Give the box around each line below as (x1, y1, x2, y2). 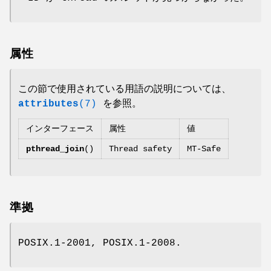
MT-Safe (187, 143, 221, 154)
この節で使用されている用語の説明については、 (18, 83, 231, 95)
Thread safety (109, 143, 172, 154)
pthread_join (26, 143, 84, 154)
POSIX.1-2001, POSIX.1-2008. (18, 237, 181, 249)
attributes (18, 98, 79, 109)
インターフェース (26, 123, 94, 134)
